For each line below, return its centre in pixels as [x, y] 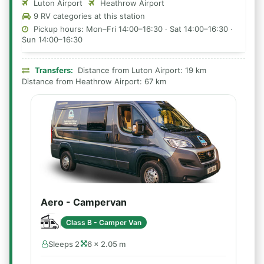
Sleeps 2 [64, 244]
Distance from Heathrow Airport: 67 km [94, 81]
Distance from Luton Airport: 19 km [141, 70]
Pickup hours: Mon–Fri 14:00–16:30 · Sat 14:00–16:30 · [132, 29]
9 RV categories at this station [88, 16]
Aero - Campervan [84, 202]
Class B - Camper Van [104, 222]
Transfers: [54, 70]
